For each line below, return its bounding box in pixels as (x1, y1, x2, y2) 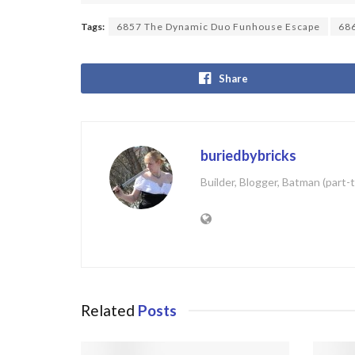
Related (81, 300, 135, 319)
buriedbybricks (200, 146, 296, 164)
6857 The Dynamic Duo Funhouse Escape (116, 20, 320, 32)
